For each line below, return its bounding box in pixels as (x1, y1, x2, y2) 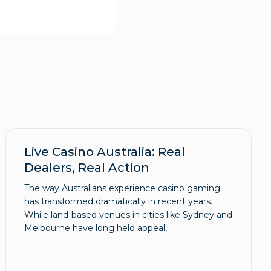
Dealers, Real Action (24, 160, 150, 175)
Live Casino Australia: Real (24, 145, 186, 160)
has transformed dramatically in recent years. (24, 196, 213, 207)
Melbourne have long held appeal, (24, 223, 168, 234)
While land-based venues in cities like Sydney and (24, 209, 233, 221)
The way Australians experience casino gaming (24, 183, 221, 194)
